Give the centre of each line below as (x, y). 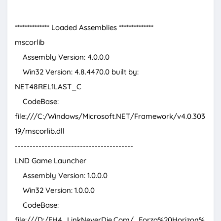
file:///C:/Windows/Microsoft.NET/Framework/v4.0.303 (110, 116)
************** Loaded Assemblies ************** (84, 28)
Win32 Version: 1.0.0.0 (55, 190)
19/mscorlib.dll (40, 131)
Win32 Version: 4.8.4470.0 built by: (77, 72)
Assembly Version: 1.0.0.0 (61, 176)
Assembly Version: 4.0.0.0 (62, 57)
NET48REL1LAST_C (48, 87)
